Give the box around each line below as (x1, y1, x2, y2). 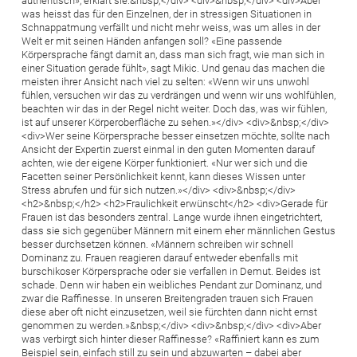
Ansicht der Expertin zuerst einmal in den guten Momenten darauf (22, 143, 315, 155)
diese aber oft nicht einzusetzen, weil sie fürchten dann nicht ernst (22, 305, 317, 318)
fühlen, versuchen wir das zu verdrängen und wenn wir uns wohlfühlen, (22, 88, 335, 101)
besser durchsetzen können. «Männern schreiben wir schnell (22, 237, 293, 250)
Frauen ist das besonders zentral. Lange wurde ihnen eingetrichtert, (22, 210, 322, 223)
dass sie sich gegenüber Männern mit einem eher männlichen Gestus (22, 224, 335, 237)
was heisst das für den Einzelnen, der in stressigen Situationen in (22, 7, 312, 20)
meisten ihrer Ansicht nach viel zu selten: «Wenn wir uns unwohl (22, 75, 309, 88)
